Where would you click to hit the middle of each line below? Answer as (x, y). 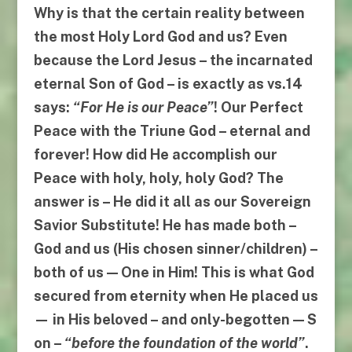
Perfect (276, 108)
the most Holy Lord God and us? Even (160, 37)
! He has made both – (225, 225)
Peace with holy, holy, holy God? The (158, 178)
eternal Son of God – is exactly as (150, 84)
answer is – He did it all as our (137, 202)
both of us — (77, 273)
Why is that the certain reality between (169, 13)
